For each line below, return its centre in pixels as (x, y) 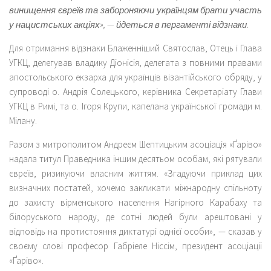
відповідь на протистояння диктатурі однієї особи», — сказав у (135, 231)
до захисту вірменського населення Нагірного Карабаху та (135, 202)
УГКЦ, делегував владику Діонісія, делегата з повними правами (135, 62)
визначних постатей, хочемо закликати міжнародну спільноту (135, 188)
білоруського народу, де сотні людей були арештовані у (135, 217)
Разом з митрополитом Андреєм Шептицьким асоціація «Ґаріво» (135, 144)
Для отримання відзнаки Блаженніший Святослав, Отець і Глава (135, 48)
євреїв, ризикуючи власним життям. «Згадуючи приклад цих (135, 173)
